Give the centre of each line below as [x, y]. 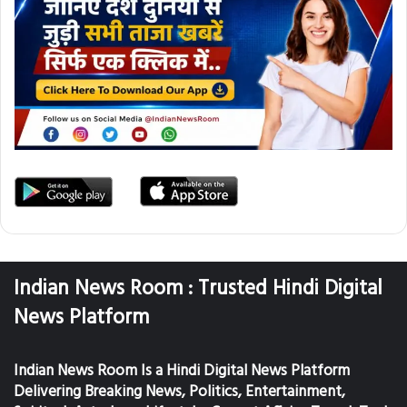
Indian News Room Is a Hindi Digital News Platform [182, 371]
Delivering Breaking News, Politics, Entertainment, [179, 392]
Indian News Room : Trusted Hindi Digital [198, 289]
